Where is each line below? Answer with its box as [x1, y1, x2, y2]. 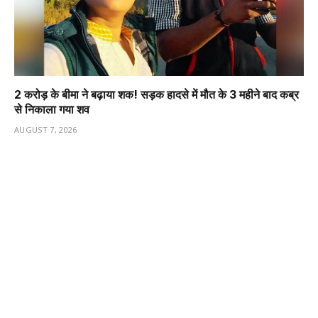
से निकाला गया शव [14, 102, 89, 116]
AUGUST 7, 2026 [14, 124, 77, 135]
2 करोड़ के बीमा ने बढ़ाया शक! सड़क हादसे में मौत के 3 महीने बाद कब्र [14, 87, 299, 102]
